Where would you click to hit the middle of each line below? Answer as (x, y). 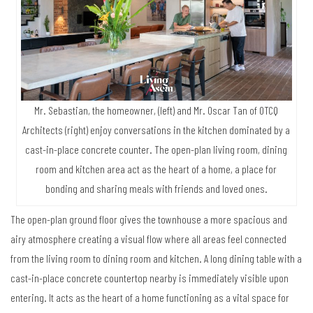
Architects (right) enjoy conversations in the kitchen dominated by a (156, 130)
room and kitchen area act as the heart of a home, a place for (156, 169)
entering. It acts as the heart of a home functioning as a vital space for (150, 298)
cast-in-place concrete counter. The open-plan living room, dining (156, 150)
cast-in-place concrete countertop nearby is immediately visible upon (150, 278)
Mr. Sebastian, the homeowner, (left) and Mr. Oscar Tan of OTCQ (156, 110)
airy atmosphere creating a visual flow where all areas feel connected (148, 239)
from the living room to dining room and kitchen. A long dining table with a (156, 259)
